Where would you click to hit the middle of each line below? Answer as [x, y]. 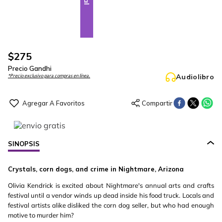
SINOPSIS [24, 144]
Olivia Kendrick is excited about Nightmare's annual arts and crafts [111, 185]
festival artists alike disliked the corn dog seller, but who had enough [111, 205]
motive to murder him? [41, 215]
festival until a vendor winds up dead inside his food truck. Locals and [111, 195]
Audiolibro [195, 77]
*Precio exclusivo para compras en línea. [49, 76]
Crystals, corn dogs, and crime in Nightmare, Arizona [96, 169]
